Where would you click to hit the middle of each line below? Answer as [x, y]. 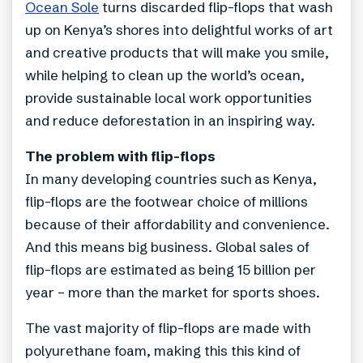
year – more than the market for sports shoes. [173, 293]
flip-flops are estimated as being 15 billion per [171, 270]
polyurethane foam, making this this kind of [163, 351]
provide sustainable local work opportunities [169, 98]
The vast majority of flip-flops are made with [168, 328]
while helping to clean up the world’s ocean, [165, 75]
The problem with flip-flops [120, 156]
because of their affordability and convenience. [177, 224]
